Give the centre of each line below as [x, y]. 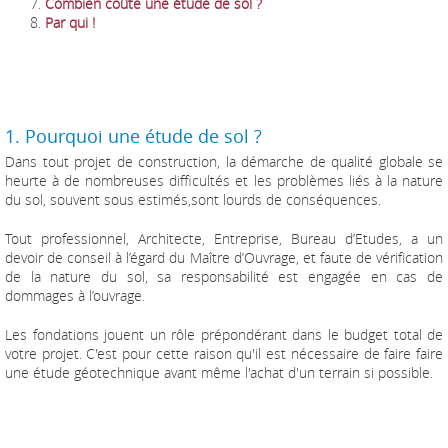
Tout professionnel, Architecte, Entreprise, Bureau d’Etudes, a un [224, 239]
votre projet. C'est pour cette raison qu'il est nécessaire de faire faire [224, 354]
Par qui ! [70, 23]
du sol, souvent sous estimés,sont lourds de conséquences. [193, 200]
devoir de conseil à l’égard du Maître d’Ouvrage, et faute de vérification [224, 258]
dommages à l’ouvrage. [75, 296]
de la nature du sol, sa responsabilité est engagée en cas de [224, 277]
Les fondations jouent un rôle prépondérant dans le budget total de [224, 335]
